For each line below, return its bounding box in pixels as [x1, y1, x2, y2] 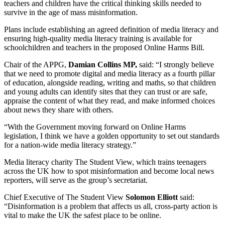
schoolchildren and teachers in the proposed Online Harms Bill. [4, 43, 204, 52]
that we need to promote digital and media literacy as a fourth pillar [4, 69, 215, 78]
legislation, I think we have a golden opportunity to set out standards [4, 132, 219, 141]
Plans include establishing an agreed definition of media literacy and [4, 25, 218, 34]
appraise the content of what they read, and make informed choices [4, 96, 215, 105]
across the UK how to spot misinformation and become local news [4, 167, 214, 176]
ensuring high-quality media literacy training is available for [4, 34, 192, 43]
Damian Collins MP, [66, 60, 137, 69]
